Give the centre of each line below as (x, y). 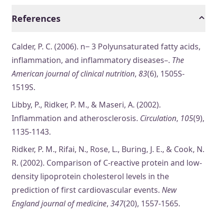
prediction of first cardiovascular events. (87, 190)
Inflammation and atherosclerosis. (76, 118)
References (36, 18)
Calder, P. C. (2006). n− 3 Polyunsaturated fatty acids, (106, 46)
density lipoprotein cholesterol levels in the (90, 176)
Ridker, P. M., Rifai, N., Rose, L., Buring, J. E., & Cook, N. (108, 149)
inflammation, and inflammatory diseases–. (92, 60)
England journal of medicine (59, 203)
